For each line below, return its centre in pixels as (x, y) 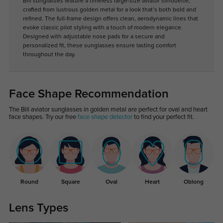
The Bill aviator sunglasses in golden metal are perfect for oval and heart (108, 110)
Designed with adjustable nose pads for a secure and (94, 37)
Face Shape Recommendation (89, 94)
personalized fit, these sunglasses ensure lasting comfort (99, 46)
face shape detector (105, 117)
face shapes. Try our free (43, 117)
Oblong (193, 182)
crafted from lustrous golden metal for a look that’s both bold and (109, 10)
